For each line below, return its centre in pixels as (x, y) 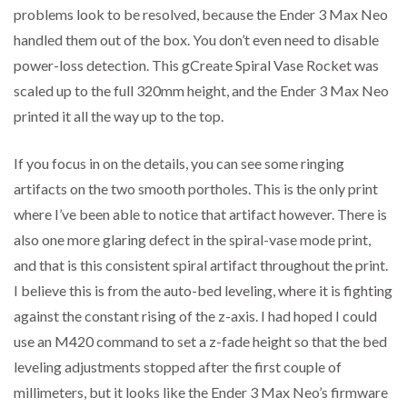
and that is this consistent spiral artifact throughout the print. (201, 265)
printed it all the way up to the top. (119, 116)
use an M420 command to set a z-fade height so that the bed (200, 342)
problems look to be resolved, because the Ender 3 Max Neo (201, 15)
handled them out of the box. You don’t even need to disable (196, 40)
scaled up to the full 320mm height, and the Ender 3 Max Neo (201, 91)
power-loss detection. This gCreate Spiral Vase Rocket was (196, 65)
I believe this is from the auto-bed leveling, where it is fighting (203, 291)
